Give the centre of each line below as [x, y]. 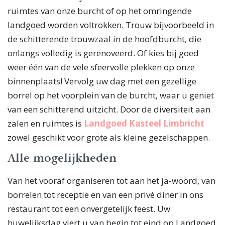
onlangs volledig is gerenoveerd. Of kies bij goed [103, 53]
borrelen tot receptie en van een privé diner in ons [105, 195]
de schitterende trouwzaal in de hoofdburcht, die [104, 39]
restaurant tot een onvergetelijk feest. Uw [89, 209]
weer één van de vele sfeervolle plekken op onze [101, 67]
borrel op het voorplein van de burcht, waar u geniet [111, 95]
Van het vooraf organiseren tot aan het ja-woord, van [111, 181]
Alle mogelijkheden [62, 159]
